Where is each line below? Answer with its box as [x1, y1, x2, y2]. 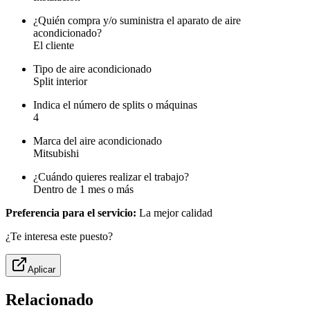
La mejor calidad [136, 207, 212, 219]
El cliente [33, 39, 74, 52]
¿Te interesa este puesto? [6, 230, 113, 243]
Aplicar [28, 264, 55, 275]
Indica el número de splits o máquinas [33, 99, 197, 111]
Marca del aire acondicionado [33, 135, 162, 147]
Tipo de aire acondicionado [33, 63, 152, 75]
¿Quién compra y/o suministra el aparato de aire [33, 15, 241, 27]
